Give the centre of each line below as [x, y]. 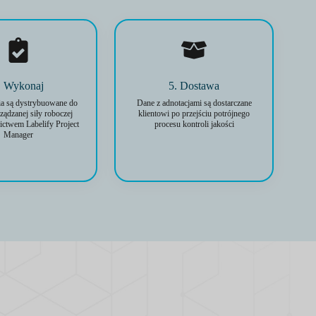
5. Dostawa [194, 86]
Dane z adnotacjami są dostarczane [194, 103]
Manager [18, 135]
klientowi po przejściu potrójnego [194, 114]
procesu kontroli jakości [194, 124]
